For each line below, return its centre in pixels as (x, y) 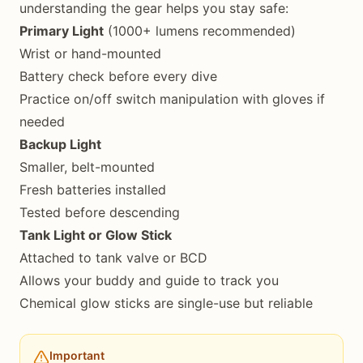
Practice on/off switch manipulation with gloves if (172, 99)
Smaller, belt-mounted (87, 167)
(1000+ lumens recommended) (200, 31)
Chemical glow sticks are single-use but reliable (166, 303)
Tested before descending (100, 212)
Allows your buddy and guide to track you (149, 280)
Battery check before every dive (118, 76)
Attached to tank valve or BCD (113, 258)
